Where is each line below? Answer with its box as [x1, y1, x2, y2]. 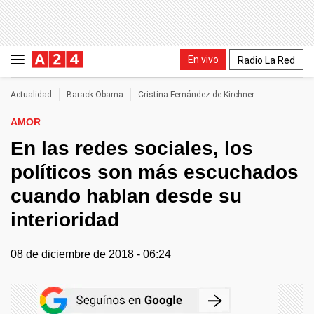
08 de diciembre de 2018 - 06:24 [11, 248, 171, 260]
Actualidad [11, 90, 52, 100]
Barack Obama [67, 90, 123, 100]
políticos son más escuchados [11, 161, 299, 183]
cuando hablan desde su [11, 185, 242, 207]
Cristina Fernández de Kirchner [138, 90, 254, 100]
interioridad [11, 209, 119, 231]
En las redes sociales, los [11, 137, 253, 159]
